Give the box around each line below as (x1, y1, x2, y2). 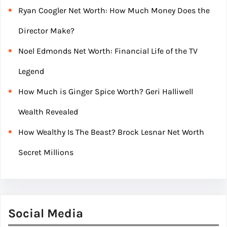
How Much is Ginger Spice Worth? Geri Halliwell (18, 87, 193, 97)
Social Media (8, 206, 83, 221)
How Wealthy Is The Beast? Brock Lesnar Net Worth (18, 127, 204, 137)
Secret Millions (18, 147, 73, 158)
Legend (18, 66, 44, 77)
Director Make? (18, 26, 74, 36)
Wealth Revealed (18, 107, 78, 117)
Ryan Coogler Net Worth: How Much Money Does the (18, 6, 210, 16)
